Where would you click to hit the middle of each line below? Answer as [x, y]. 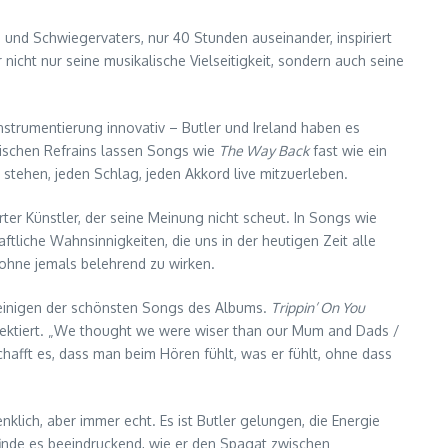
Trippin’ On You [318, 308]
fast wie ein [348, 151]
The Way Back [264, 151]
